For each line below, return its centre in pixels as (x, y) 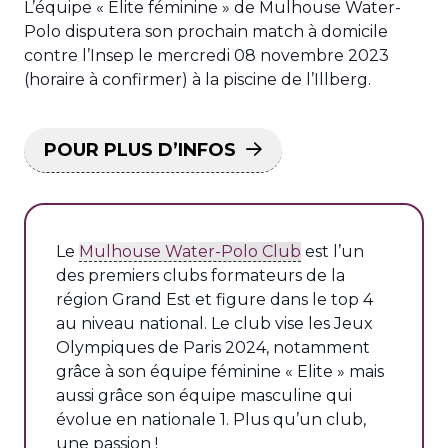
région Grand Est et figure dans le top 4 (214, 299)
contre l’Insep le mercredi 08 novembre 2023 (206, 55)
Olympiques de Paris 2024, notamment (213, 347)
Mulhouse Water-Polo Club (190, 251)
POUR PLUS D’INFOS (140, 150)
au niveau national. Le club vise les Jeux (214, 323)
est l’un (332, 251)
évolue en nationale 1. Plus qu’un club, (211, 419)
